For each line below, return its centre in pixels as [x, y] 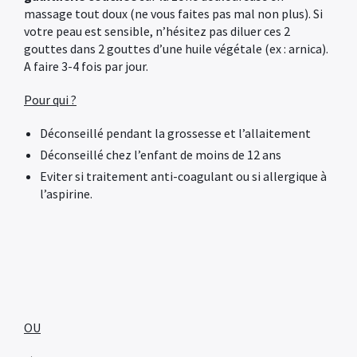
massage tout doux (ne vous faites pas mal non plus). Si [173, 14]
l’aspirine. [66, 194]
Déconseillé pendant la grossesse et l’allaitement [175, 133]
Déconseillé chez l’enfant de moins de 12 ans [161, 155]
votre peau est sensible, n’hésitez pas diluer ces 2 [157, 31]
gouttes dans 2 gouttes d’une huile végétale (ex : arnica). [176, 49]
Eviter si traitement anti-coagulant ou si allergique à [183, 176]
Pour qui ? [50, 100]
